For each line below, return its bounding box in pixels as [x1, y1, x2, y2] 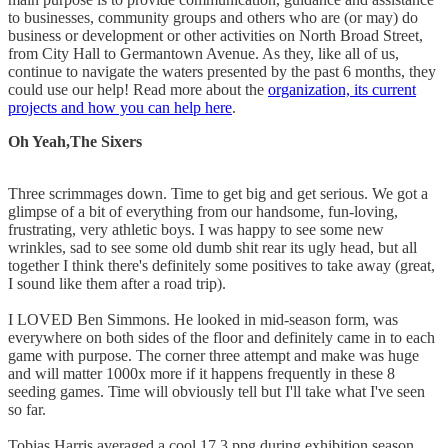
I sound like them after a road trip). [8, 274, 226, 292]
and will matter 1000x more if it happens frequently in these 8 [8, 364, 395, 382]
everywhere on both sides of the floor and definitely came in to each [8, 328, 435, 346]
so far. [8, 400, 50, 418]
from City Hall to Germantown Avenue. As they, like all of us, [8, 44, 399, 62]
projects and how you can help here [8, 98, 232, 116]
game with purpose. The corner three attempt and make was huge [8, 346, 419, 364]
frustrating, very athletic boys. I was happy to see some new [8, 220, 384, 238]
